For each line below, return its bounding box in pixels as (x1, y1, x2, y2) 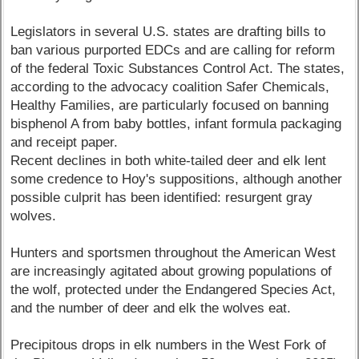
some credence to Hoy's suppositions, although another (10, 171, 343, 187)
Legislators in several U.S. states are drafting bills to (10, 23, 326, 39)
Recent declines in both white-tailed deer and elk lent (10, 152, 327, 168)
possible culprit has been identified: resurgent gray (10, 189, 313, 205)
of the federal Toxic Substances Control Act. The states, (10, 60, 345, 76)
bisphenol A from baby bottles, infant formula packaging (10, 115, 342, 131)
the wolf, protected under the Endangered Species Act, (10, 281, 337, 297)
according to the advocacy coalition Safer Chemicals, (10, 79, 330, 95)
